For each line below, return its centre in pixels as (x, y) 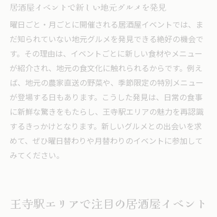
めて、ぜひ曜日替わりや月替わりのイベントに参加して (106, 141)
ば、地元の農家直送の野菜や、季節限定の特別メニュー (107, 83)
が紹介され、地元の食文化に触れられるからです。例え (106, 69)
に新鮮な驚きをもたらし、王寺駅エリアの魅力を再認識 (107, 112)
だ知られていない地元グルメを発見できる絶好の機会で (107, 40)
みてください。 (37, 156)
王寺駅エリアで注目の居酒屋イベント (108, 203)
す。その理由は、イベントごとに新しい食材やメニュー (106, 54)
